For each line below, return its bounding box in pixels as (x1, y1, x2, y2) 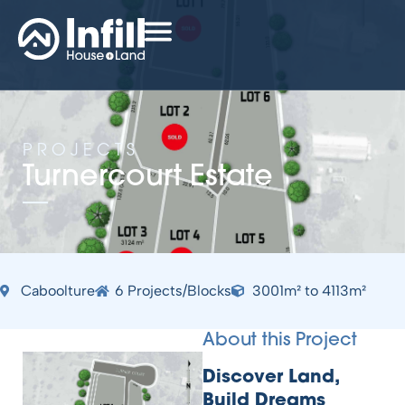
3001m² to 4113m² (251, 282, 366, 299)
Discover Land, (202, 369, 339, 387)
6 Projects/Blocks (115, 282, 231, 299)
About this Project (202, 332, 357, 350)
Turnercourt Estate (23, 164, 273, 193)
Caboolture (20, 282, 95, 299)
